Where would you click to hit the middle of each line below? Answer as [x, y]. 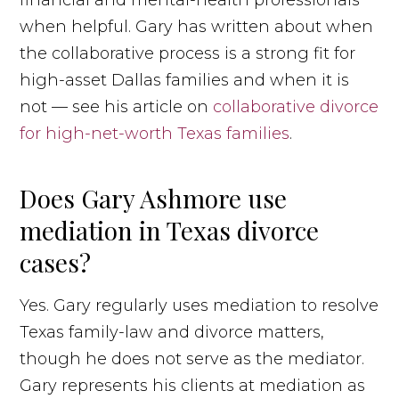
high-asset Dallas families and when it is [185, 80]
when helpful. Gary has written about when [197, 26]
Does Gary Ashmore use [154, 198]
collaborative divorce [296, 106]
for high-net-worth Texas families [155, 133]
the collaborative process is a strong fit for [188, 53]
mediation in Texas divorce [170, 230]
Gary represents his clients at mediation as [193, 385]
